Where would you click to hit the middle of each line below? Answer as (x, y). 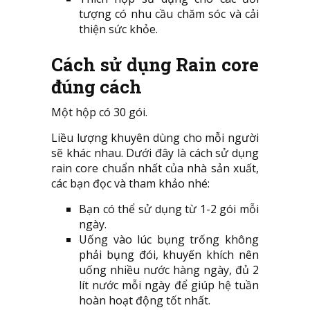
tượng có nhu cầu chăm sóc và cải (169, 14)
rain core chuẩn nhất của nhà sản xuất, (155, 168)
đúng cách (97, 87)
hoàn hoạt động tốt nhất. (145, 301)
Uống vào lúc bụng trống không (169, 240)
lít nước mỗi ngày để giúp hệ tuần (169, 285)
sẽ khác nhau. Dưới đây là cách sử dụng (155, 153)
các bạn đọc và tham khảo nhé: (130, 184)
